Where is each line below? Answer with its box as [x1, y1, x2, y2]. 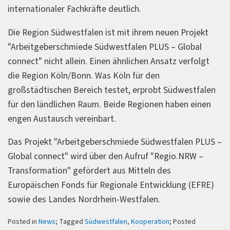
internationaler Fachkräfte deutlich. [8, 3, 141, 16]
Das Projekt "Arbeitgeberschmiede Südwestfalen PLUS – [8, 136, 222, 149]
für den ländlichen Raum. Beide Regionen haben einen [8, 98, 211, 111]
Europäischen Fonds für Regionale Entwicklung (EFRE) [8, 179, 214, 192]
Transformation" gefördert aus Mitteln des [8, 164, 171, 178]
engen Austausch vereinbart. [8, 112, 116, 125]
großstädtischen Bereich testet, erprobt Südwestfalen [8, 83, 216, 97]
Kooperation [131, 216, 169, 227]
